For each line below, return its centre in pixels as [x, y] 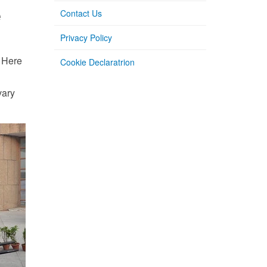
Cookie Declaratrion [97, 62]
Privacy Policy [86, 38]
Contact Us [81, 13]
